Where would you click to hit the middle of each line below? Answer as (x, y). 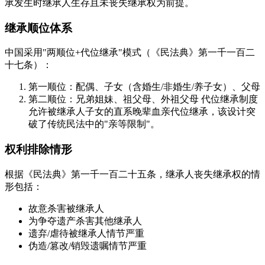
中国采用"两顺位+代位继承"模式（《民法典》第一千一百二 (130, 53)
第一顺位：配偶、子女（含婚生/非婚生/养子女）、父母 (144, 87)
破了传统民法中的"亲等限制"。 (94, 124)
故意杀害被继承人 (66, 208)
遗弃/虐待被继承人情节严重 (86, 233)
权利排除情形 (38, 150)
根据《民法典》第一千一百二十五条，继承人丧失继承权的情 (132, 174)
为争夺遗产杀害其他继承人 (85, 221)
